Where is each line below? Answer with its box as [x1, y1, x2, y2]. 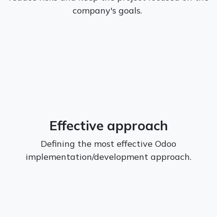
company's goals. [73, 4, 144, 16]
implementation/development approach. [26, 151, 191, 162]
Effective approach [49, 117, 168, 134]
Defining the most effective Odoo [41, 138, 176, 149]
